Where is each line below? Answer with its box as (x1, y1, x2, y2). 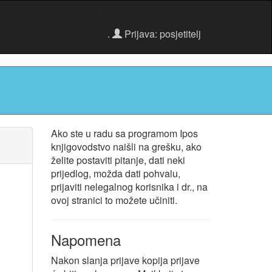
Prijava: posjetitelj (122, 26, 201, 41)
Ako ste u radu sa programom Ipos (50, 126, 198, 140)
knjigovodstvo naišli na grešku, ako (50, 140, 202, 154)
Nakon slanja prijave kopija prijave (50, 253, 200, 267)
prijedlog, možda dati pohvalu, (50, 166, 180, 180)
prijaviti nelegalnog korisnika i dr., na (50, 180, 208, 194)
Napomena (50, 229, 121, 250)
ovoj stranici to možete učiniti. (50, 193, 177, 207)
